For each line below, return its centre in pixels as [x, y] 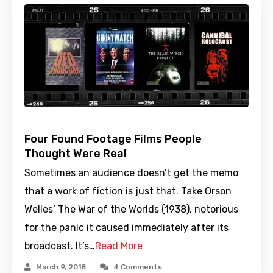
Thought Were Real [76, 153]
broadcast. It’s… [60, 246]
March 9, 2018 [61, 267]
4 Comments [138, 267]
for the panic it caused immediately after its [126, 227]
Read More [119, 246]
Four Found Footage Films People [113, 139]
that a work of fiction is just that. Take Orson [128, 191]
